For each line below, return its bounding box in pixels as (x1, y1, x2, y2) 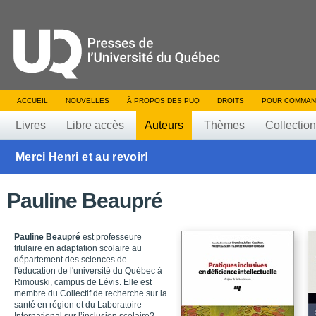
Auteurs (145, 119, 183, 131)
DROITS (217, 97, 244, 104)
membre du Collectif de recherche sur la (14, 288, 167, 298)
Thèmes (204, 119, 245, 131)
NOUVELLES (66, 97, 109, 104)
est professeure (80, 232, 142, 242)
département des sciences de (14, 255, 127, 265)
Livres (16, 119, 46, 131)
